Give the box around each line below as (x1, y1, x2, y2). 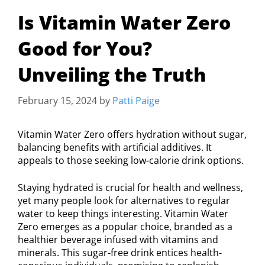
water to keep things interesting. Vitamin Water (18, 206, 228, 220)
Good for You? (18, 35, 152, 61)
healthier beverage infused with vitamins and (18, 232, 218, 246)
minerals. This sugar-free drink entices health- (18, 245, 222, 259)
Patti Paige (112, 93, 160, 107)
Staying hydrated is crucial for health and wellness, (18, 180, 243, 194)
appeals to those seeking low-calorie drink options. (18, 153, 244, 167)
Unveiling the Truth (18, 61, 206, 87)
